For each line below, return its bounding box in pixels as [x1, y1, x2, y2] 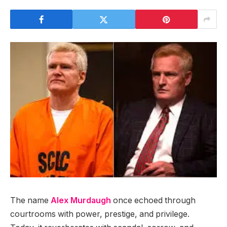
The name [10, 195, 51, 205]
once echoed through [113, 195, 196, 205]
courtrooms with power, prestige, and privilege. [10, 209, 190, 219]
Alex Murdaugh [51, 195, 111, 205]
